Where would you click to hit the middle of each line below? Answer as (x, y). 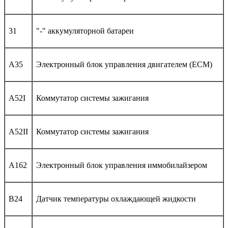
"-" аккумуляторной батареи (85, 31)
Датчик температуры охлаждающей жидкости (116, 198)
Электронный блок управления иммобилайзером (122, 165)
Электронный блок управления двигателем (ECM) (124, 64)
